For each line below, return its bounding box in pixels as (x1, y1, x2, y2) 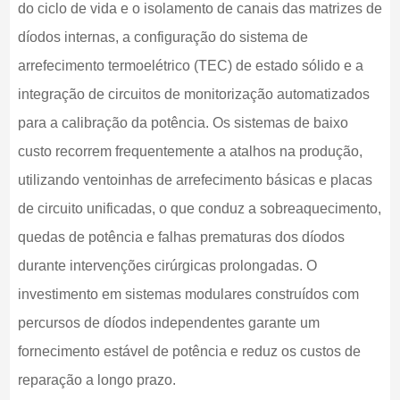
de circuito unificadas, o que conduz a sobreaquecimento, (17, 201, 381, 217)
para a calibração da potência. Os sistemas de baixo (17, 115, 348, 131)
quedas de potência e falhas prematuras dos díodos (17, 229, 345, 246)
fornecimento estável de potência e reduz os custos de (17, 344, 361, 360)
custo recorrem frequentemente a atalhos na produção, (17, 144, 362, 160)
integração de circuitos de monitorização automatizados (17, 87, 370, 103)
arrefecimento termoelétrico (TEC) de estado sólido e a (17, 58, 363, 74)
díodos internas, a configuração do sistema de (17, 29, 308, 46)
